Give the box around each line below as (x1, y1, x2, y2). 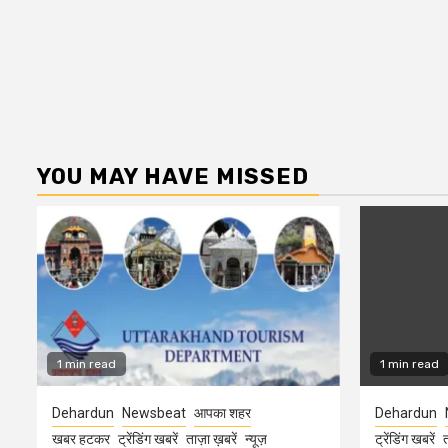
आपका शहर (194, 405, 251, 422)
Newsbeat (122, 405, 186, 422)
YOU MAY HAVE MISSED (37, 163, 309, 191)
